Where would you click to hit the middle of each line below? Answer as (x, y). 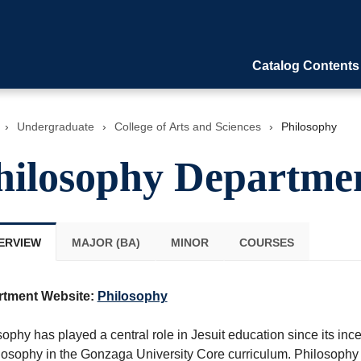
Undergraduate (55, 127)
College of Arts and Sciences (187, 127)
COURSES (266, 243)
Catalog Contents (306, 66)
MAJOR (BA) (106, 243)
